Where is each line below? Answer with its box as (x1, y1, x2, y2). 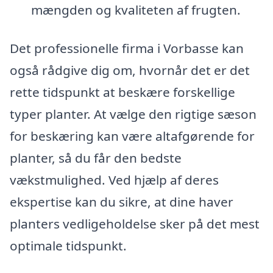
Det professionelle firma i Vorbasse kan (10, 40, 244, 57)
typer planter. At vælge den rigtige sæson (10, 105, 257, 123)
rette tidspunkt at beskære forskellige (10, 83, 235, 101)
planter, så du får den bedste (10, 149, 182, 167)
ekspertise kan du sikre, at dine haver (10, 193, 233, 211)
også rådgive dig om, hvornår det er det (10, 62, 250, 79)
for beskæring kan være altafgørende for (10, 127, 255, 145)
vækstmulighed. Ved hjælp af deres (10, 171, 219, 189)
